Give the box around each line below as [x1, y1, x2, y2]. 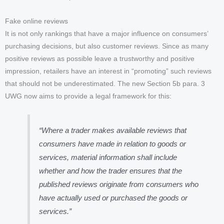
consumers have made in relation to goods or [39, 139, 186, 148]
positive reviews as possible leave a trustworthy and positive [5, 54, 194, 62]
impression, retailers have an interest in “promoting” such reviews [5, 67, 211, 75]
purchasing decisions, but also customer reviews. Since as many [5, 42, 208, 50]
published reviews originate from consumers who [39, 179, 199, 188]
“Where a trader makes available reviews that [39, 125, 187, 134]
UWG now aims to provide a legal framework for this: [5, 92, 171, 100]
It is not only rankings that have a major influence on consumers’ [5, 29, 208, 37]
